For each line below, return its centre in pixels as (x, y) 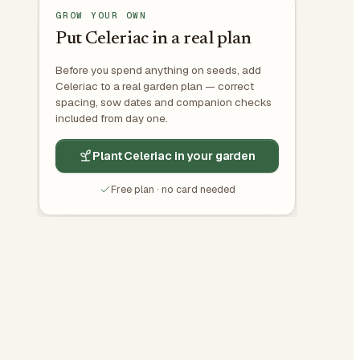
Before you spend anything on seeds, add (158, 70)
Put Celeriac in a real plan (153, 39)
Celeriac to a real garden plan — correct (155, 86)
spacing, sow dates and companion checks (164, 102)
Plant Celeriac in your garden (174, 155)
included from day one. (112, 118)
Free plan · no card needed (173, 189)
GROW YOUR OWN (101, 15)
